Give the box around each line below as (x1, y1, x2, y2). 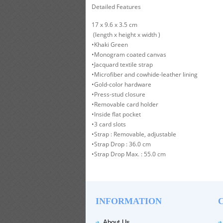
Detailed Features (92, 2, 141, 11)
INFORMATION (96, 196, 162, 206)
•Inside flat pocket (92, 110, 141, 118)
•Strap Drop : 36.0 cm (92, 140, 151, 148)
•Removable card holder (92, 100, 158, 109)
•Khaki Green (92, 40, 128, 49)
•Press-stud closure (92, 90, 145, 99)
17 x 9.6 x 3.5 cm (92, 20, 137, 29)
